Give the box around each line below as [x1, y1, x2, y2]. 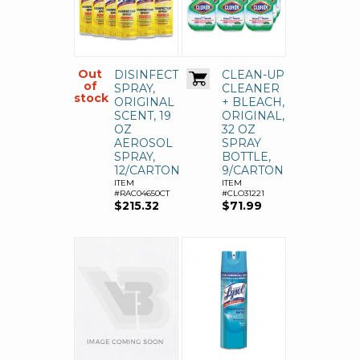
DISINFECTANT [114, 67, 202, 83]
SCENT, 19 [114, 108, 171, 124]
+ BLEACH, [222, 95, 284, 110]
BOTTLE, [222, 149, 271, 165]
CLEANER [222, 81, 280, 96]
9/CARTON [222, 163, 284, 178]
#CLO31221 [222, 188, 264, 199]
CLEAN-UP [222, 67, 284, 83]
